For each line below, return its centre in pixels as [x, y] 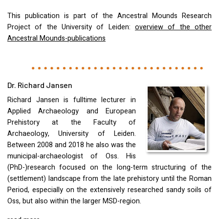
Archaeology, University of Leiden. [72, 134]
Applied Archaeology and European [72, 111]
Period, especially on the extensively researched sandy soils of [109, 190]
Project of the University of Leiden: [71, 27]
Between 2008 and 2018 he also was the [72, 145]
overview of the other [173, 27]
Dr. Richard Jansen [40, 85]
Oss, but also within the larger [55, 201]
